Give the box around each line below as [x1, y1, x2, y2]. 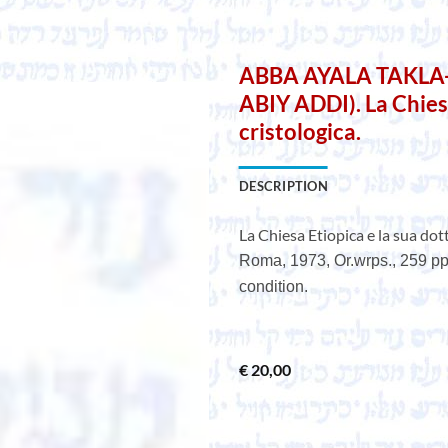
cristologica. [239, 118, 361, 145]
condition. [239, 278, 308, 296]
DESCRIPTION [239, 178, 328, 195]
